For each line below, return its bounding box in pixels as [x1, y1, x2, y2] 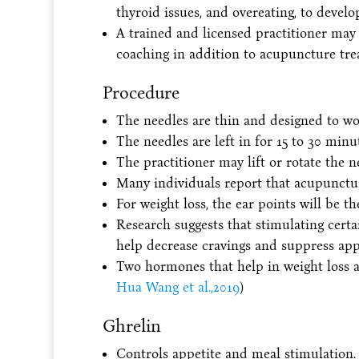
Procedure [102, 81, 179, 103]
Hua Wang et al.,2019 [115, 278, 240, 296]
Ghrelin [102, 314, 161, 337]
